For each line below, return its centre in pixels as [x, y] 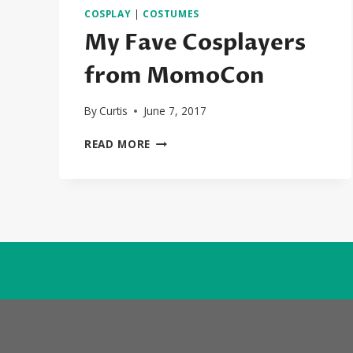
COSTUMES [171, 13]
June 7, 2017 [175, 111]
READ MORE [118, 144]
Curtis [114, 111]
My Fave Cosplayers [195, 42]
